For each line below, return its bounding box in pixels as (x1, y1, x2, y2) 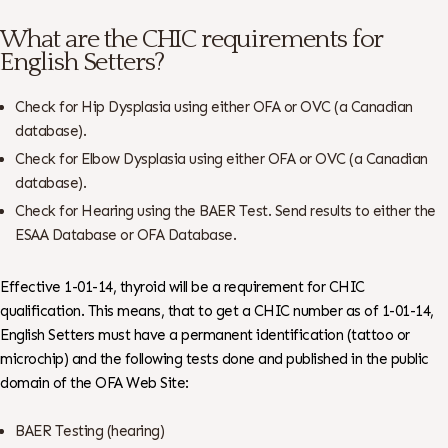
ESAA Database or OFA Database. (15, 225, 237, 244)
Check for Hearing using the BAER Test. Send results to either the (15, 201, 436, 220)
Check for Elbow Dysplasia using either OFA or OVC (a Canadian (15, 150, 428, 168)
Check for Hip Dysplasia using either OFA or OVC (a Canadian (15, 98, 413, 117)
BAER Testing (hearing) (15, 421, 165, 440)
